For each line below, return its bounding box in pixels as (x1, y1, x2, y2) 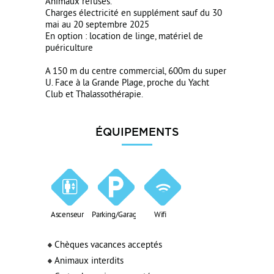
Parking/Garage (92, 210, 141, 220)
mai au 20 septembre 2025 (45, 20, 149, 31)
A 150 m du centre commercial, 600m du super (45, 66, 226, 78)
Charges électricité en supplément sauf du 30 (45, 8, 222, 20)
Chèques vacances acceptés (54, 240, 162, 251)
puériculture (45, 43, 93, 54)
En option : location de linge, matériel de (45, 31, 203, 43)
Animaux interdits (54, 256, 124, 267)
